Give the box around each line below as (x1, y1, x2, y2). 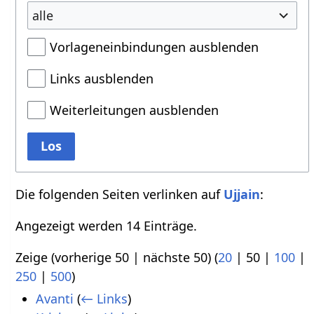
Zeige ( (15, 249, 55, 266)
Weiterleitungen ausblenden (50, 102, 219, 118)
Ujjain (224, 186, 261, 203)
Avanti (35, 290, 74, 308)
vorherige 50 (55, 249, 130, 266)
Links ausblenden (50, 70, 154, 87)
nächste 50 (143, 249, 208, 266)
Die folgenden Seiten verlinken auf (15, 186, 224, 203)
